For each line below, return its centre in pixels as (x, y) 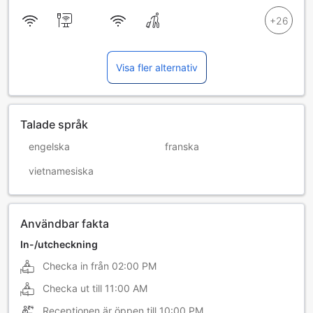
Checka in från (76, 266)
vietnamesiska (61, 171)
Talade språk (54, 125)
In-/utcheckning (59, 245)
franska (182, 147)
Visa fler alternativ (156, 68)
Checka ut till (72, 289)
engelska (49, 147)
